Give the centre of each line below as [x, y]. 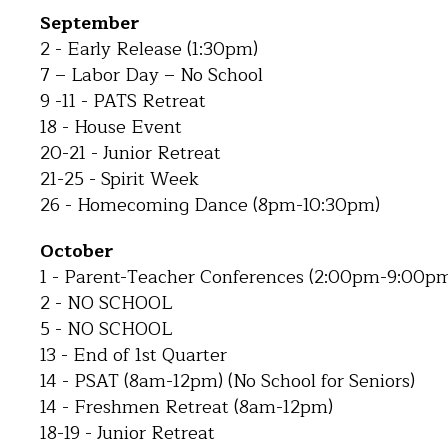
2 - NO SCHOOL [106, 303]
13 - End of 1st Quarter [133, 355]
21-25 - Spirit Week [119, 179]
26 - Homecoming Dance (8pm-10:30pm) [210, 205]
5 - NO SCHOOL [106, 329]
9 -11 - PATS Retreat [123, 101]
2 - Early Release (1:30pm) [149, 49]
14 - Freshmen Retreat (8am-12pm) [186, 407]
